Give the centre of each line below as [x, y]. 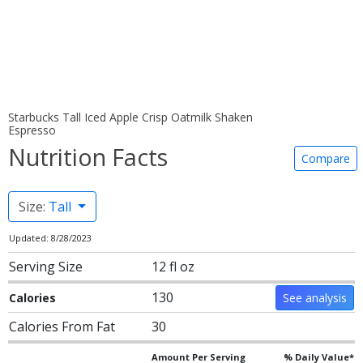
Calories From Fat [62, 327]
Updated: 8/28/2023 [50, 238]
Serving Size [46, 267]
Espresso [32, 130]
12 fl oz [173, 267]
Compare [326, 158]
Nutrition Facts [88, 157]
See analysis [315, 298]
